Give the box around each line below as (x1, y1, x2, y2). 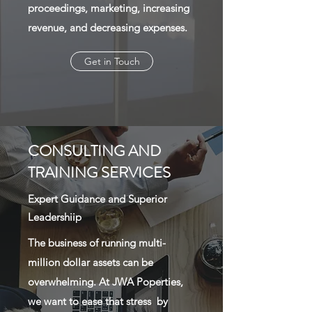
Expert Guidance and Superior (28, 192, 167, 205)
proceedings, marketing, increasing (28, 1, 189, 15)
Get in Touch (84, 55, 140, 68)
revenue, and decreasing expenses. (28, 21, 190, 34)
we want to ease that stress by (28, 295, 168, 308)
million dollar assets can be (28, 256, 153, 269)
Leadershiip (28, 210, 81, 224)
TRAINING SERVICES (28, 162, 171, 183)
